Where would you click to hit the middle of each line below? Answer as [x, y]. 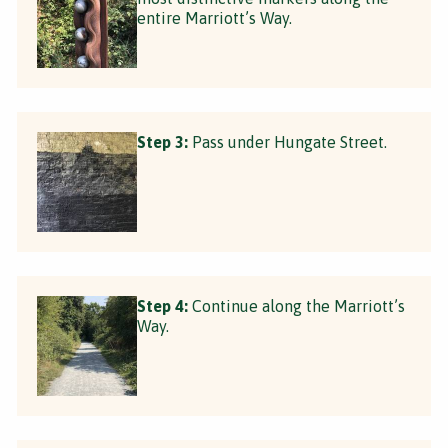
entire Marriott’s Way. [214, 17]
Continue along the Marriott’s [296, 305]
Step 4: [162, 305]
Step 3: [162, 141]
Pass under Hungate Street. [287, 141]
